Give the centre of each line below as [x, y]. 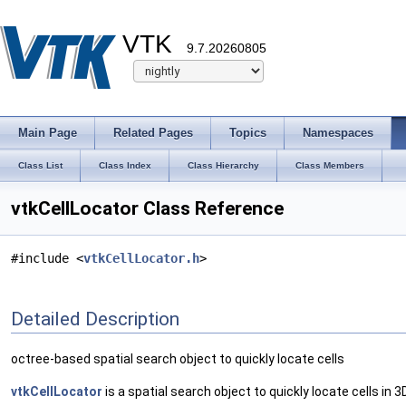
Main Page [48, 133]
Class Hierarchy [223, 165]
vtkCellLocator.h [141, 258]
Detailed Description [95, 319]
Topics [248, 133]
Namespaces [338, 133]
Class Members [330, 165]
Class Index [125, 165]
